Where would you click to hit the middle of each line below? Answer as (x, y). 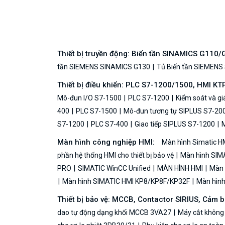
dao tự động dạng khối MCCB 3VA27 (115, 212)
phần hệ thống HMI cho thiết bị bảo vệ (116, 155)
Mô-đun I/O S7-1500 (90, 98)
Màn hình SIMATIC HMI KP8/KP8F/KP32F (126, 181)
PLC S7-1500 (96, 111)
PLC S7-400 (109, 124)
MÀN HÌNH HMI (180, 168)
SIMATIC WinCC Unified (114, 168)
